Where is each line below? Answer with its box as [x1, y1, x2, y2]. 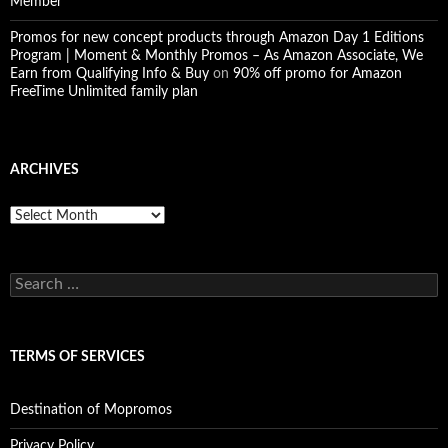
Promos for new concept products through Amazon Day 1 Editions [10, 31, 424, 45]
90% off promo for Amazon [233, 67, 402, 81]
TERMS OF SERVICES [10, 350, 145, 364]
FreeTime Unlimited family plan [10, 85, 198, 99]
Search [9, 274, 51, 288]
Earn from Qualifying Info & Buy [10, 67, 209, 81]
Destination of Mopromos [10, 403, 172, 417]
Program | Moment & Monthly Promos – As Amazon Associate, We [10, 49, 423, 63]
